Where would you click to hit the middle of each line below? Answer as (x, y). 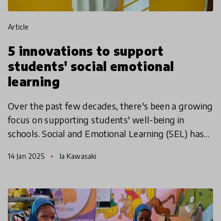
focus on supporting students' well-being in (96, 119)
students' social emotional (91, 66)
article (21, 27)
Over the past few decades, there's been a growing (110, 106)
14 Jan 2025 (27, 156)
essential (26, 161)
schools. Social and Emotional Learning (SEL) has (106, 133)
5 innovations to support (86, 51)
